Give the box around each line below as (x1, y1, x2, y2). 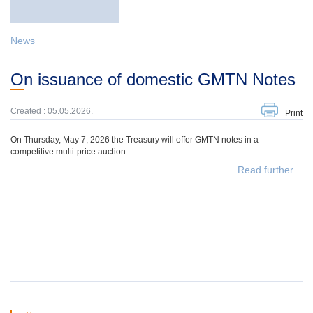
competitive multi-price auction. (10, 147, 128, 156)
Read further (238, 164, 293, 175)
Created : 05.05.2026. (10, 106, 93, 116)
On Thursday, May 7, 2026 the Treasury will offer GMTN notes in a (10, 135, 259, 145)
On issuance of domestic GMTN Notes (24, 70, 296, 89)
